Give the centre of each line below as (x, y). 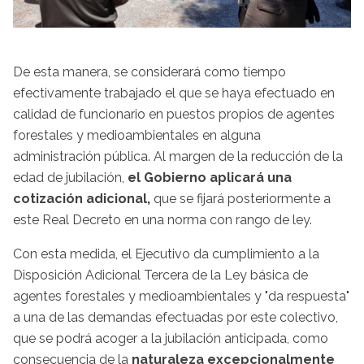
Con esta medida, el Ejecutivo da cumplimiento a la (166, 254)
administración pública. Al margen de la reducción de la (178, 157)
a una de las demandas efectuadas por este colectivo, (175, 318)
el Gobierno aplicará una (210, 178)
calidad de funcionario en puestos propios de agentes (174, 115)
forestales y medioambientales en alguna (137, 136)
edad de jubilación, (70, 178)
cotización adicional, (82, 199)
